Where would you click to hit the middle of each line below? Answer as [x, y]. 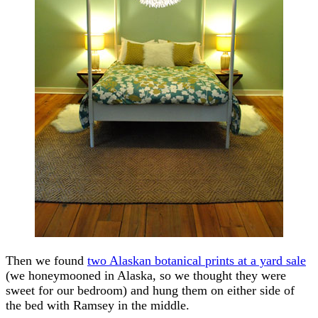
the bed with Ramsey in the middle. [98, 305]
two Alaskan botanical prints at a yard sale [197, 260]
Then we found [46, 260]
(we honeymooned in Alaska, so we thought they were [146, 275]
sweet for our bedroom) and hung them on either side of [150, 290]
